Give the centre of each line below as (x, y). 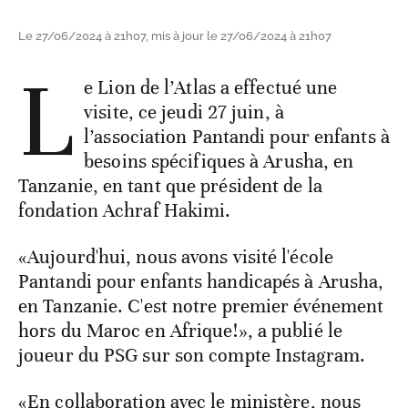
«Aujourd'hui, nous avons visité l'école (176, 257)
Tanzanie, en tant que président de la (170, 186)
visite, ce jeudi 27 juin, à (184, 112)
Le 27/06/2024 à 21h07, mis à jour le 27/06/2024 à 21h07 (175, 36)
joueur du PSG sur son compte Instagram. (192, 356)
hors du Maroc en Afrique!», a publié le (180, 331)
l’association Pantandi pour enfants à (237, 137)
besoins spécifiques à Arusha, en (219, 162)
